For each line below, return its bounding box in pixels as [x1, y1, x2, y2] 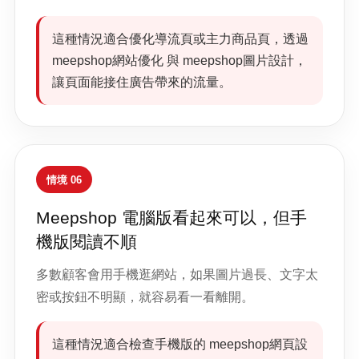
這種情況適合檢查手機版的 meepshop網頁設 [52, 337, 308, 351]
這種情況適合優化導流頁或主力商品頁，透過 [52, 32, 309, 46]
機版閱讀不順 [36, 232, 137, 251]
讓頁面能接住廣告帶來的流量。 [52, 75, 232, 89]
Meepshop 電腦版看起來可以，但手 [36, 208, 307, 227]
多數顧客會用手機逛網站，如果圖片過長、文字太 [36, 268, 318, 281]
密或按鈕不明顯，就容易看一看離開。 [36, 290, 254, 304]
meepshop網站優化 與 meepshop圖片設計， [52, 54, 307, 67]
